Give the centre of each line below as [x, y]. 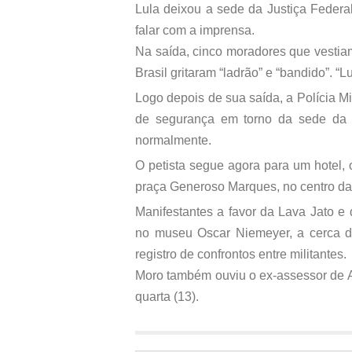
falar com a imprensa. [195, 30]
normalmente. [173, 140]
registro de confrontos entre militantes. [241, 254]
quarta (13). [167, 296]
